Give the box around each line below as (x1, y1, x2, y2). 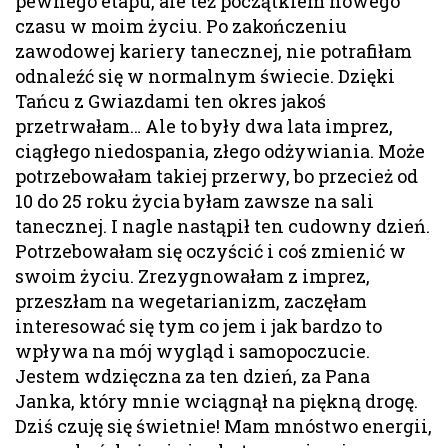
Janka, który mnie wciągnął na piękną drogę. (15, 389, 418, 414)
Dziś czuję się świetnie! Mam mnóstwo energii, (15, 414, 432, 439)
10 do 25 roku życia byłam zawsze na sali (15, 189, 374, 214)
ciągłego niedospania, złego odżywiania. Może (15, 139, 425, 164)
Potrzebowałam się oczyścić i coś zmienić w (15, 239, 406, 264)
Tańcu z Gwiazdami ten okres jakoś (15, 89, 326, 114)
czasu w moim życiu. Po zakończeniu (15, 14, 347, 39)
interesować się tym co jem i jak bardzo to (15, 314, 382, 339)
